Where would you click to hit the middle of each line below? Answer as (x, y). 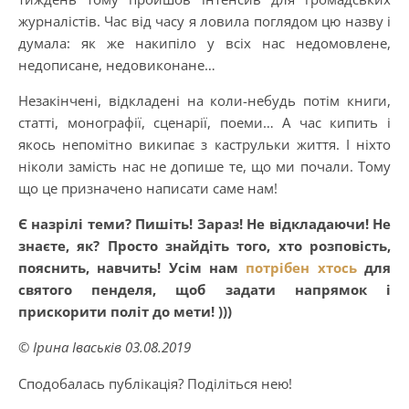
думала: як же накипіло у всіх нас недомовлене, (204, 42)
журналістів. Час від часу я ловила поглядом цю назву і (204, 21)
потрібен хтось (301, 267)
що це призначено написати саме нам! (148, 188)
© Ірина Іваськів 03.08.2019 (105, 346)
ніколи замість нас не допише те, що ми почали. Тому (204, 166)
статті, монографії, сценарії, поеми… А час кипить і (204, 122)
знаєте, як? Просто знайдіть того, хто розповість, (204, 245)
